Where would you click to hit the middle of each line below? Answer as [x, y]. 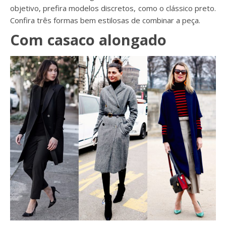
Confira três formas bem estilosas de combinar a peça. [105, 20]
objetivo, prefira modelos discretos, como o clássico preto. [113, 8]
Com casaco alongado [88, 39]
